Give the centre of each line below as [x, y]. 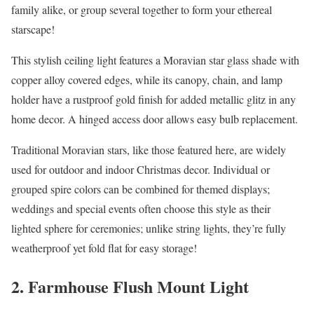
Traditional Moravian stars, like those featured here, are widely [149, 150]
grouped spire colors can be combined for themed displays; [141, 189]
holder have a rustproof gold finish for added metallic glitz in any [153, 99]
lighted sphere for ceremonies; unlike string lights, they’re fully [149, 228]
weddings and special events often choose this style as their [141, 209]
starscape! [33, 29]
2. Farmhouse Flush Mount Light [130, 286]
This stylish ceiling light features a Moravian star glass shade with [155, 60]
